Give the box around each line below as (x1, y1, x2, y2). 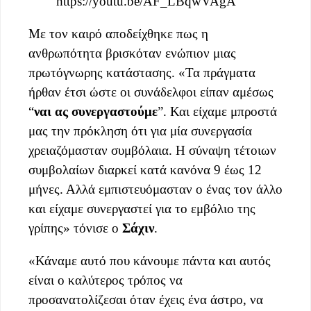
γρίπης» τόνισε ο (28, 220, 122, 235)
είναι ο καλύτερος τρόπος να (28, 272, 183, 287)
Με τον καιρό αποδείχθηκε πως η (28, 26, 208, 41)
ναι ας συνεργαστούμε (34, 103, 158, 119)
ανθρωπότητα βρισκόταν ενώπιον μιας (28, 45, 236, 60)
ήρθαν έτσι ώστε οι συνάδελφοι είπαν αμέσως (28, 84, 274, 99)
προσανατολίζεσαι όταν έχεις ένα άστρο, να (28, 292, 263, 307)
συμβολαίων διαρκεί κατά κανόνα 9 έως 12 (28, 162, 262, 177)
